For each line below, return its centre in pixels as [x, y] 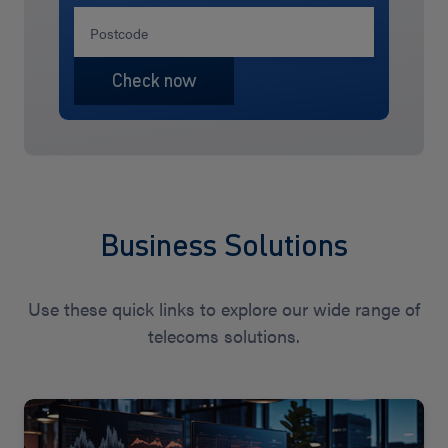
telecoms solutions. [224, 335]
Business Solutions [224, 244]
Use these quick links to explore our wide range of [224, 308]
